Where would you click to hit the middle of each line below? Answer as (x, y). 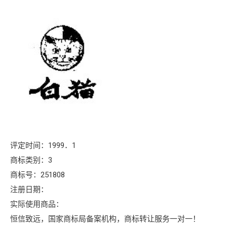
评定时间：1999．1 (43, 145)
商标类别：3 (31, 160)
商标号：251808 (37, 175)
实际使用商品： (37, 204)
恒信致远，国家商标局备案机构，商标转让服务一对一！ (105, 219)
